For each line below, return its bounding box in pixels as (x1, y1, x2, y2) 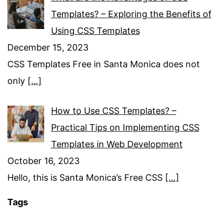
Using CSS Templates (51, 26, 140, 36)
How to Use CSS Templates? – (51, 106, 176, 116)
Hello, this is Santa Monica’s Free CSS (7, 172, 165, 183)
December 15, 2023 (7, 42, 88, 53)
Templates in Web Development (51, 139, 183, 150)
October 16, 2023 (7, 156, 80, 166)
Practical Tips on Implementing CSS (51, 122, 199, 133)
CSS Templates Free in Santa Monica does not (7, 59, 200, 70)
